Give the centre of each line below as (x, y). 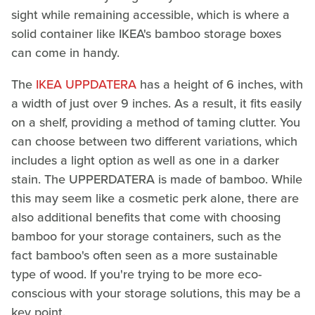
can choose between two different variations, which (154, 141)
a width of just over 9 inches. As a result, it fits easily (156, 103)
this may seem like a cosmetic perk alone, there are (155, 198)
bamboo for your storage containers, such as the (146, 236)
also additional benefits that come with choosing (146, 217)
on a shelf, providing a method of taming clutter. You (156, 122)
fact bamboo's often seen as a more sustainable (144, 255)
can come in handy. (65, 52)
